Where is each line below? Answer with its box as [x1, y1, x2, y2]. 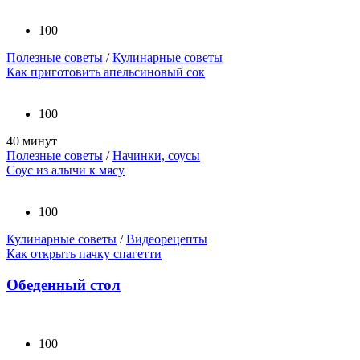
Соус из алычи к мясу [6, 163, 125, 178]
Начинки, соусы [112, 149, 200, 163]
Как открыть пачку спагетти [6, 247, 162, 261]
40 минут [6, 134, 57, 149]
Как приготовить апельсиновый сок [6, 65, 205, 80]
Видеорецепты [126, 232, 207, 247]
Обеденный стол [6, 276, 121, 293]
